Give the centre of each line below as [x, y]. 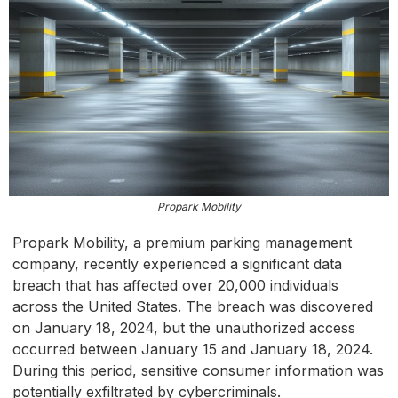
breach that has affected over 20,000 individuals [175, 286]
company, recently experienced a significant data [177, 264]
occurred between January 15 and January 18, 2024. [193, 350]
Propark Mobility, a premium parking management [182, 243]
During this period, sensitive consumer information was [198, 371]
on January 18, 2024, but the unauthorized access [184, 328]
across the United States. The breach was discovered [193, 307]
